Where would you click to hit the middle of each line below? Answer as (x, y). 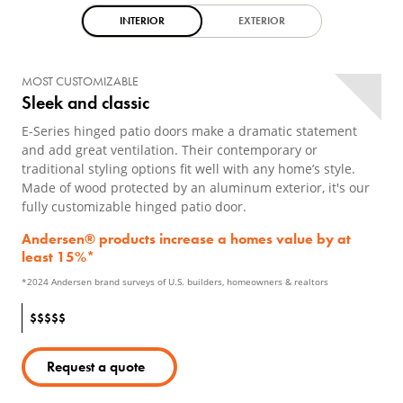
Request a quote (96, 367)
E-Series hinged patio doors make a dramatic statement (189, 131)
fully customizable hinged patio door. (134, 206)
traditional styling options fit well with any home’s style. (188, 169)
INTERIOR (142, 21)
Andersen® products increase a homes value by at (186, 239)
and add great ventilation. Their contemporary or (170, 150)
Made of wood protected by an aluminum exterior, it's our (196, 188)
